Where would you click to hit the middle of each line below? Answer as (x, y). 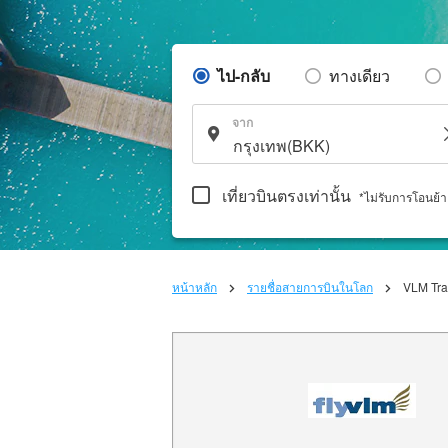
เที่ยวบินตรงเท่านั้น (286, 195)
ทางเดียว (359, 75)
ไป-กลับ (243, 75)
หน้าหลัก (194, 286)
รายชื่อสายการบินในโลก (310, 286)
